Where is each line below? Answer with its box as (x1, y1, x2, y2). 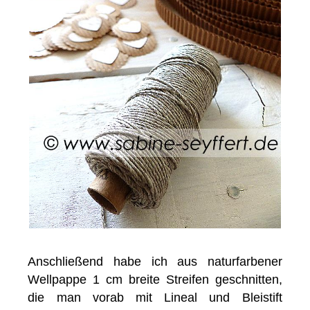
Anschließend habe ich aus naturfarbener (28, 255, 282, 269)
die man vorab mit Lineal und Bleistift (28, 291, 282, 305)
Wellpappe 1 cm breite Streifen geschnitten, (28, 273, 282, 287)
